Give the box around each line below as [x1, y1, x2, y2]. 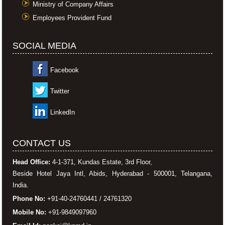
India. [12, 181, 29, 189]
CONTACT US [12, 138, 71, 148]
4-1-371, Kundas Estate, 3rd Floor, [50, 158, 152, 166]
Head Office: [12, 158, 50, 166]
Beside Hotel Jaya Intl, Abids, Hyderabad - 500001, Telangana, [12, 169, 213, 177]
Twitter [50, 87, 69, 95]
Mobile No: [12, 208, 46, 216]
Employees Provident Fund [32, 14, 111, 22]
